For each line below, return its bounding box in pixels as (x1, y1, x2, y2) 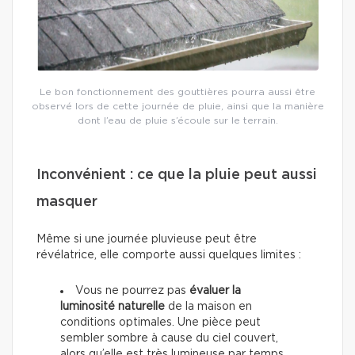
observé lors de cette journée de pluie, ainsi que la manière (31, 101, 324, 112)
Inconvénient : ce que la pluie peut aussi (36, 168, 317, 183)
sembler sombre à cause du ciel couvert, (60, 333, 278, 345)
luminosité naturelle (60, 301, 165, 313)
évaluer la (189, 285, 241, 297)
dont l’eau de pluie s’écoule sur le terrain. (77, 116, 278, 126)
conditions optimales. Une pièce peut (60, 317, 261, 329)
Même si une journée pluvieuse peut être (36, 234, 257, 246)
